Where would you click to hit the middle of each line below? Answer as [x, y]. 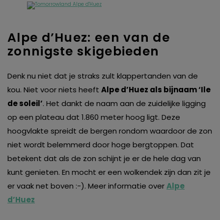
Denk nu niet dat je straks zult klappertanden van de [103, 76]
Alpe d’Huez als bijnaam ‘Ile [156, 90]
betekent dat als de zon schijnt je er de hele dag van [104, 159]
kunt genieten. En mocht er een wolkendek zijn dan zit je [109, 172]
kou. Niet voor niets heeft [54, 90]
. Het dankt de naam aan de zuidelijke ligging [124, 104]
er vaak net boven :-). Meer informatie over [87, 186]
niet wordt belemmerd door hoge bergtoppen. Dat [101, 145]
